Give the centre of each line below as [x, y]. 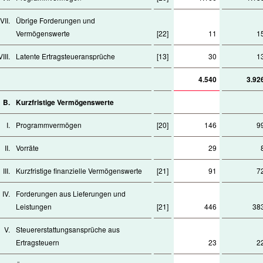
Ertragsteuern [38, 242]
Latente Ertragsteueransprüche [65, 56]
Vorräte [27, 148]
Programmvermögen [49, 125]
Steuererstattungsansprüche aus [68, 229]
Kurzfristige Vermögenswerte [65, 102]
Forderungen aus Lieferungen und [71, 193]
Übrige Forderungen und [55, 20]
